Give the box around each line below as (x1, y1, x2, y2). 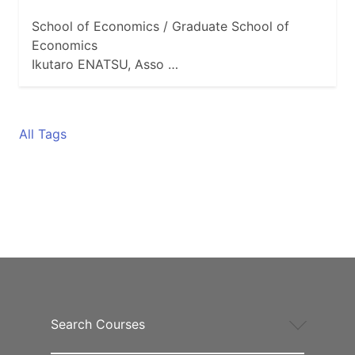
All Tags (19, 126, 67, 143)
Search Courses (51, 316, 145, 333)
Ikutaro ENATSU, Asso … (32, 56, 178, 73)
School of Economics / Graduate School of (32, 18, 289, 35)
